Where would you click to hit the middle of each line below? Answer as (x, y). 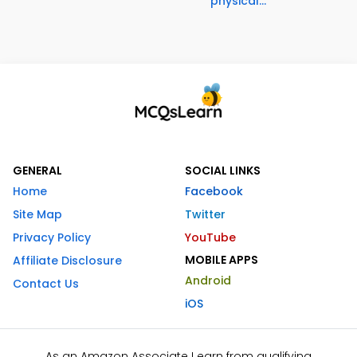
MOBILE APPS (222, 259)
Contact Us (46, 283)
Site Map (37, 214)
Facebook (214, 191)
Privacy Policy (52, 237)
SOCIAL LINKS (223, 170)
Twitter (205, 214)
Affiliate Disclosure (67, 260)
